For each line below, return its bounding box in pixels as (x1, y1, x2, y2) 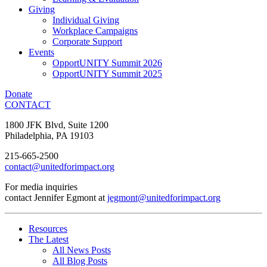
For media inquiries (5, 182, 77, 193)
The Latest (29, 234, 69, 245)
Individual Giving (52, 15, 119, 26)
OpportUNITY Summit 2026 (52, 58, 162, 69)
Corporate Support (52, 36, 122, 47)
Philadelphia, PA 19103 (5, 131, 94, 141)
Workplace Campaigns (52, 26, 138, 36)
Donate (5, 89, 32, 100)
